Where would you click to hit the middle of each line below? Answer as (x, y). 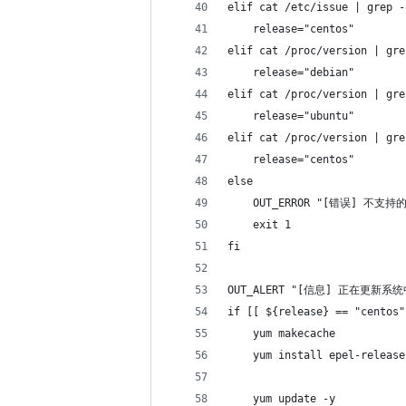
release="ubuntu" (291, 116)
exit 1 (259, 225)
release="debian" (291, 72)
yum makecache (281, 333)
